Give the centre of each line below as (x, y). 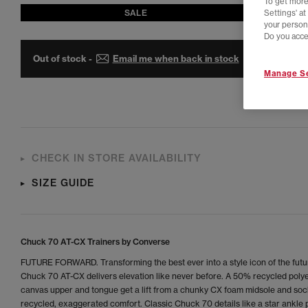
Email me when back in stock (176, 58)
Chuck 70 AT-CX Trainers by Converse (95, 242)
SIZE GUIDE (63, 183)
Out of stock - (62, 58)
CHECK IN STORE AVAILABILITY (117, 158)
